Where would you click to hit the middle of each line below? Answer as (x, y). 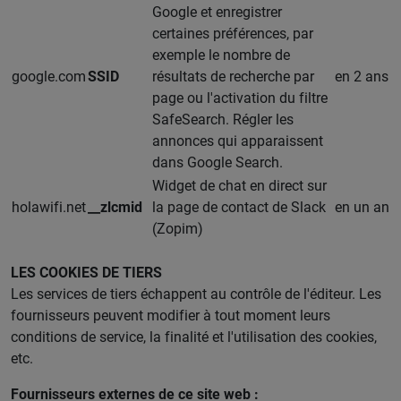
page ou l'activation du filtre (240, 98)
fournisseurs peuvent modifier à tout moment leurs (171, 315)
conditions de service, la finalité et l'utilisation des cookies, (194, 337)
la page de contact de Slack (239, 207)
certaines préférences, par (233, 33)
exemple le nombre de (221, 55)
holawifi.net (49, 207)
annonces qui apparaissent (238, 141)
